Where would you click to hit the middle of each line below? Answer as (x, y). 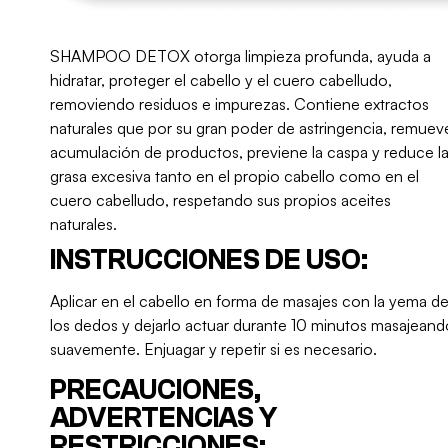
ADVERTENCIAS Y (163, 418)
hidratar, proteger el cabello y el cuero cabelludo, (221, 80)
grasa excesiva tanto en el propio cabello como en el (234, 176)
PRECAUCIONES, (155, 390)
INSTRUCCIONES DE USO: (209, 260)
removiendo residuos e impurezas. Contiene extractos (239, 104)
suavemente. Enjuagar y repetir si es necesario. (213, 349)
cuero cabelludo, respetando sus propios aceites (220, 200)
